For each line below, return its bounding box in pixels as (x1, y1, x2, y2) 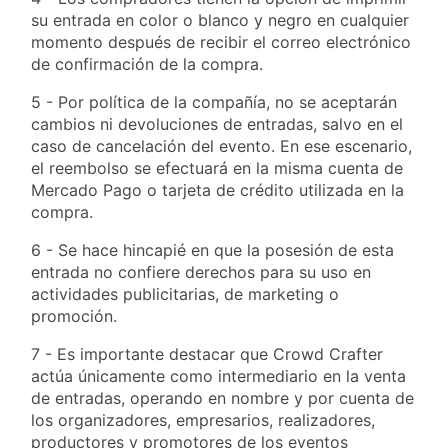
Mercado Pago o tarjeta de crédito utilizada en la (31, 180, 404, 200)
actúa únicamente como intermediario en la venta (31, 366, 406, 386)
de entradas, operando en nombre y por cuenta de (31, 388, 414, 408)
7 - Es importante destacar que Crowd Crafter (31, 344, 383, 364)
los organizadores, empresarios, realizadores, (31, 410, 375, 430)
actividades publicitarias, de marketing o (31, 284, 339, 304)
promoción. (31, 306, 117, 326)
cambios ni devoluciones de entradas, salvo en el (31, 114, 403, 134)
